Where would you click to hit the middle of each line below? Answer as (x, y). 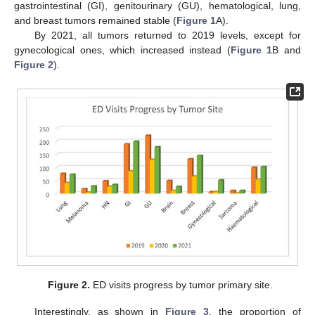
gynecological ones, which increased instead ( (122, 50)
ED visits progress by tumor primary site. (182, 284)
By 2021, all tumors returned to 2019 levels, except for (167, 36)
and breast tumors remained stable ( (95, 21)
